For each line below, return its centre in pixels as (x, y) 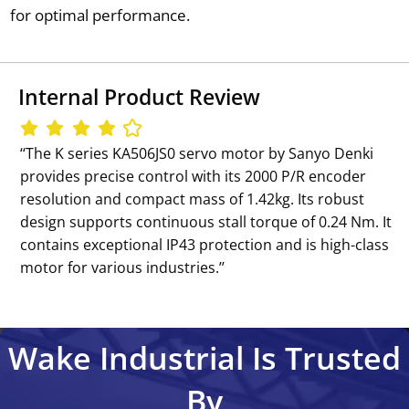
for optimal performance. (100, 15)
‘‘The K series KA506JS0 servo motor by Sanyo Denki (197, 153)
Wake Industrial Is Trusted (204, 357)
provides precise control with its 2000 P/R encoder (194, 176)
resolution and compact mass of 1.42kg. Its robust (193, 199)
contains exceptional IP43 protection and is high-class (205, 244)
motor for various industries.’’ (123, 267)
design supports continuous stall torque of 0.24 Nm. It (206, 221)
